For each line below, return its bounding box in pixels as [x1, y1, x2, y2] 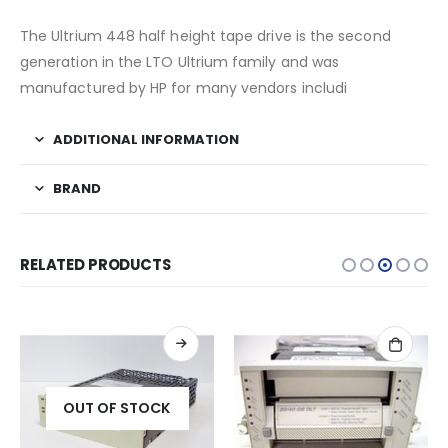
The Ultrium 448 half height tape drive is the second [20, 26, 391, 47]
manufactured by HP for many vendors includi [20, 78, 348, 99]
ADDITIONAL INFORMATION [53, 130, 239, 150]
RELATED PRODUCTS [20, 254, 171, 276]
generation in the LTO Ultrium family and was [20, 52, 340, 73]
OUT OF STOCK [63, 398, 171, 419]
